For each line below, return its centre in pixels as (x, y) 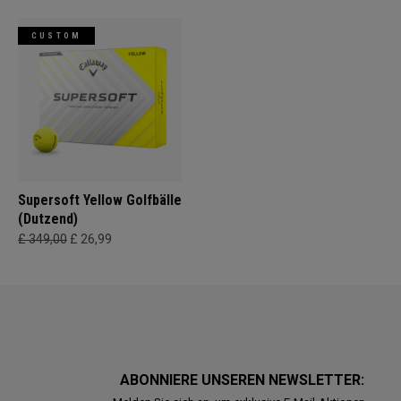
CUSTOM (57, 36)
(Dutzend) (48, 219)
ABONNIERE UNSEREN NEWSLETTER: (243, 380)
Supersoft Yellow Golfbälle (100, 200)
